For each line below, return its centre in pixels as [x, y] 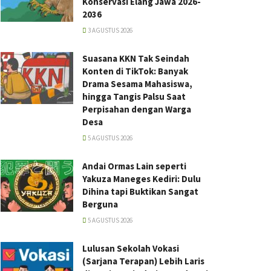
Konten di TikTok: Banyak [135, 71]
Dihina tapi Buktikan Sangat [140, 191]
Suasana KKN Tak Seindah [136, 58]
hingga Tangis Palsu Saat [134, 96]
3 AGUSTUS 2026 [109, 30]
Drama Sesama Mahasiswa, [137, 84]
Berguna [100, 204]
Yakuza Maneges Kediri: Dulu [142, 179]
